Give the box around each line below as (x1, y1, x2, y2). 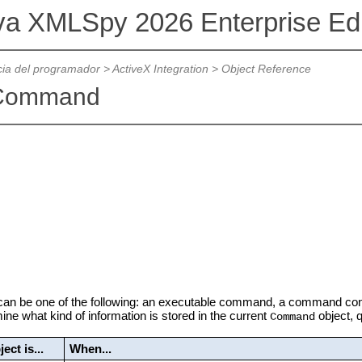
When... (69, 342, 112, 356)
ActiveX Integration (112, 63, 208, 76)
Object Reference (221, 63, 311, 76)
